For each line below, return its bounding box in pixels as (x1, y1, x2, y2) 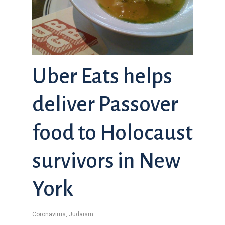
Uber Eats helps (32, 64, 172, 88)
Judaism (69, 210, 93, 218)
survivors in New (32, 149, 181, 172)
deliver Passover (32, 92, 178, 116)
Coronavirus (32, 210, 66, 218)
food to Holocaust (32, 121, 193, 144)
